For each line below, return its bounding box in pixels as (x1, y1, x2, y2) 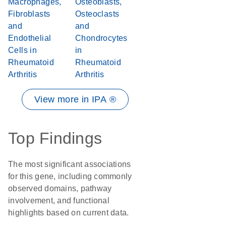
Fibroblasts (8, 10, 50, 18)
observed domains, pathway (8, 184, 112, 193)
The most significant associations (8, 160, 131, 168)
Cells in (8, 46, 37, 54)
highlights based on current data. (8, 208, 129, 217)
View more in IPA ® (34, 94, 117, 104)
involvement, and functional (8, 196, 109, 205)
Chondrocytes (75, 34, 128, 42)
